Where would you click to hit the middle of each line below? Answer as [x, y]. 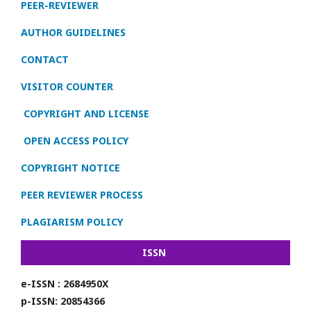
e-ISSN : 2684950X [65, 283]
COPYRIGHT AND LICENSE [86, 113]
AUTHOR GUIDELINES [73, 32]
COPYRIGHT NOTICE [70, 167]
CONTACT [45, 59]
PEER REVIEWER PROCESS [82, 194]
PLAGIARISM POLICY [72, 221]
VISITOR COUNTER [67, 86]
